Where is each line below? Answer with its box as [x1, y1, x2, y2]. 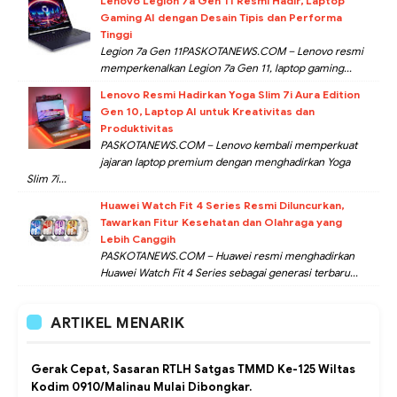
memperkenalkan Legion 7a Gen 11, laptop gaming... [100, 61, 352, 75]
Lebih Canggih [100, 232, 175, 246]
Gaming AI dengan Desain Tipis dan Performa [100, 11, 342, 25]
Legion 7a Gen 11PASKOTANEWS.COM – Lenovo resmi [100, 44, 363, 58]
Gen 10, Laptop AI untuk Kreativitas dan [100, 105, 315, 119]
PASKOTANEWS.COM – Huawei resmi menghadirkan [100, 249, 354, 263]
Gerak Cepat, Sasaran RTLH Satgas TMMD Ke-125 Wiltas [31, 362, 355, 378]
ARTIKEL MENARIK [51, 314, 185, 333]
